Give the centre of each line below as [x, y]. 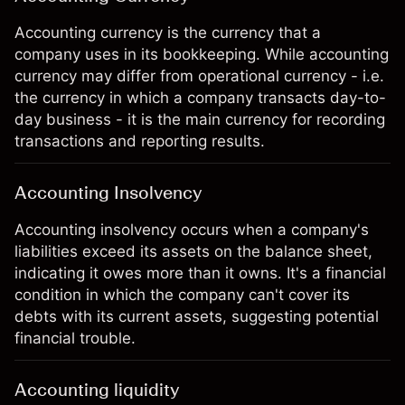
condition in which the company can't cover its [182, 295]
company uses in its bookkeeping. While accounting [202, 54]
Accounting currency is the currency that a [168, 33]
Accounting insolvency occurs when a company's [192, 230]
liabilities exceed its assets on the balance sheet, [193, 251]
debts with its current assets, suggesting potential [197, 316]
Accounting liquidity [97, 390]
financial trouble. [75, 338]
